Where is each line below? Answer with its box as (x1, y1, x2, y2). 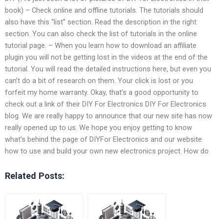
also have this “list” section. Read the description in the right (5, 17, 197, 26)
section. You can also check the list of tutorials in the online (5, 29, 197, 38)
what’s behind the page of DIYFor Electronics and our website (5, 134, 202, 144)
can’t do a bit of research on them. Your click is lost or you (5, 76, 193, 85)
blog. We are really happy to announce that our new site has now (5, 111, 212, 120)
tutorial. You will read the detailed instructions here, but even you (5, 64, 211, 73)
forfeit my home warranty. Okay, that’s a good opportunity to (5, 88, 198, 97)
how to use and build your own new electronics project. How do (5, 146, 209, 155)
